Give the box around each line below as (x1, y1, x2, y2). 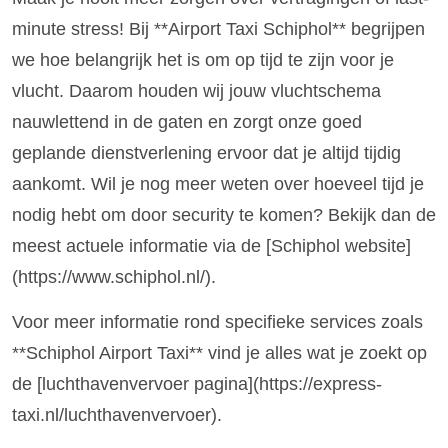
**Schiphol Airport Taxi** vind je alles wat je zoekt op (12, 343, 427, 364)
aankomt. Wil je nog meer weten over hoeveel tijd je (12, 173, 424, 194)
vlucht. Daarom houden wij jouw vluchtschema (12, 80, 381, 101)
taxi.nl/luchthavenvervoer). (12, 405, 222, 426)
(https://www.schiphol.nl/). (12, 266, 216, 287)
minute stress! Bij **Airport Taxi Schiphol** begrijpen (12, 18, 425, 39)
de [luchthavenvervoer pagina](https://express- (12, 374, 382, 395)
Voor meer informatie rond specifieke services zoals (12, 312, 423, 333)
